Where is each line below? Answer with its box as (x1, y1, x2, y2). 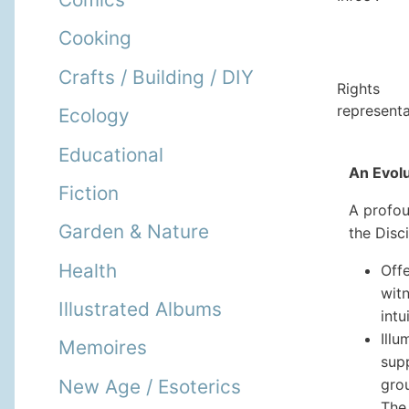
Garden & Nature (58, 220, 209, 244)
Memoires (58, 336, 147, 360)
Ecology (58, 104, 130, 128)
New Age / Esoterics (58, 374, 241, 398)
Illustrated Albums (58, 298, 222, 321)
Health (58, 258, 117, 282)
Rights (337, 79, 380, 98)
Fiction (58, 181, 119, 204)
